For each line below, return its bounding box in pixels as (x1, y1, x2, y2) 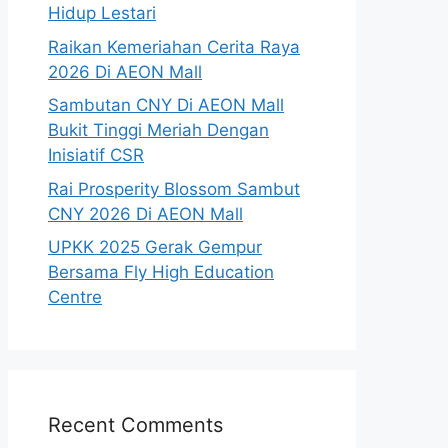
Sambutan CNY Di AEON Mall (48, 95, 284, 115)
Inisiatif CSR (48, 145, 144, 165)
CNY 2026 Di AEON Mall (48, 203, 243, 224)
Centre (48, 287, 102, 307)
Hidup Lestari (48, 3, 156, 23)
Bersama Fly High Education (48, 262, 274, 282)
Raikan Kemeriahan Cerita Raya (48, 36, 300, 57)
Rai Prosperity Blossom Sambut (48, 178, 300, 199)
